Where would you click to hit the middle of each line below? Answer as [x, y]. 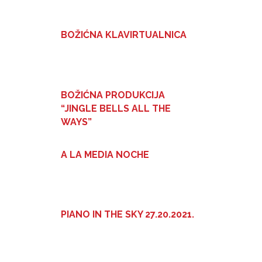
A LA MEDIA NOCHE [105, 154]
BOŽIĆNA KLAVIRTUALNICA [124, 35]
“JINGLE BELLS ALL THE [116, 108]
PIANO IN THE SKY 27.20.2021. [127, 215]
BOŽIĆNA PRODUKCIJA [113, 95]
